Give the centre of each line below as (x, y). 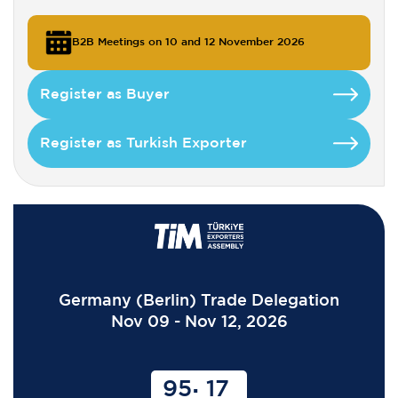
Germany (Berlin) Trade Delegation (199, 301)
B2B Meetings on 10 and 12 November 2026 (188, 42)
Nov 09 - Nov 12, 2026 (199, 322)
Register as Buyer (105, 94)
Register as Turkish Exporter (143, 143)
